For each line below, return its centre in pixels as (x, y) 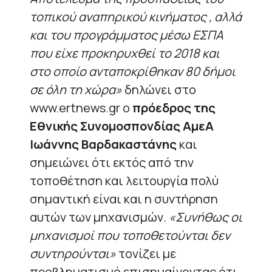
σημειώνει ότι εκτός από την (112, 162)
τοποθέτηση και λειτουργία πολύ (124, 180)
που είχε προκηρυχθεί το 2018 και (125, 53)
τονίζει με (146, 253)
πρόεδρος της (174, 107)
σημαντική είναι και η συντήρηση (124, 199)
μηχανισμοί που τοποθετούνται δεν (130, 235)
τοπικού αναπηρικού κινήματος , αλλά (136, 16)
